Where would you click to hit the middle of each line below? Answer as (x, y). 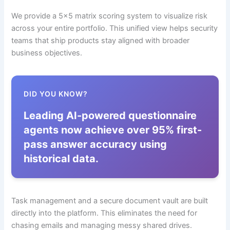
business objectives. (47, 53)
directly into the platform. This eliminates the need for (104, 213)
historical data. (61, 158)
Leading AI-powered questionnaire (110, 115)
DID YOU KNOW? (56, 94)
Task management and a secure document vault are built (110, 200)
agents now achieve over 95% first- (113, 130)
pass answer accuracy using (95, 144)
